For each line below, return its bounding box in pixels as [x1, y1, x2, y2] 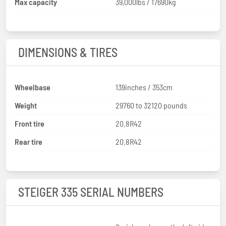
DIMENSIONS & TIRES [18, 44, 118, 60]
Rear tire [15, 136, 42, 146]
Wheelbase [15, 82, 50, 92]
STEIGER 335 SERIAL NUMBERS [18, 184, 163, 199]
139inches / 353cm [116, 82, 173, 92]
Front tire [15, 118, 44, 128]
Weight [15, 100, 37, 110]
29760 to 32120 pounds [116, 100, 187, 110]
